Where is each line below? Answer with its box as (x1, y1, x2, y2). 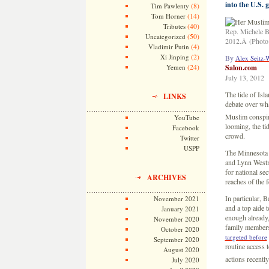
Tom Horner (151, 11, 186, 20)
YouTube (174, 113, 199, 122)
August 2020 (163, 245, 199, 254)
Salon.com (225, 62, 257, 73)
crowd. (225, 131, 245, 141)
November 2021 (153, 194, 199, 203)
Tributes (163, 22, 186, 31)
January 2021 (161, 204, 199, 213)
